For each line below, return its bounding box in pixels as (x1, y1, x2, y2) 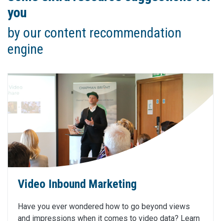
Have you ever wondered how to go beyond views (18, 202, 190, 212)
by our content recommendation (7, 25, 182, 41)
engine (7, 41, 43, 58)
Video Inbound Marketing (18, 177, 137, 191)
